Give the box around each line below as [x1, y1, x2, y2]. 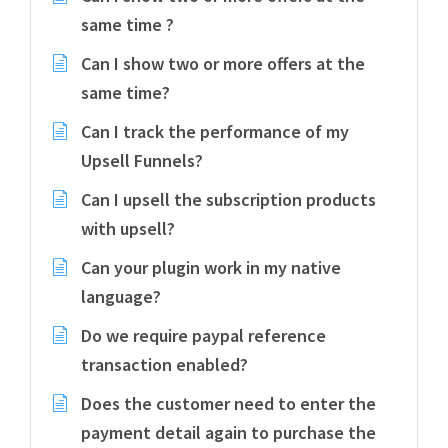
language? [81, 285, 161, 308]
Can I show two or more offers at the [81, 52, 365, 75]
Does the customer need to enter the [81, 392, 376, 415]
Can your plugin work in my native [81, 256, 341, 279]
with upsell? [81, 217, 175, 240]
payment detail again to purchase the [81, 421, 376, 444]
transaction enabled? [81, 353, 248, 376]
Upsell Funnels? [81, 149, 203, 172]
